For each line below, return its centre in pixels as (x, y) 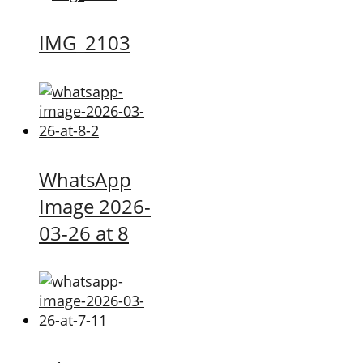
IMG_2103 (85, 42)
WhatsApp (85, 179)
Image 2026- (95, 206)
